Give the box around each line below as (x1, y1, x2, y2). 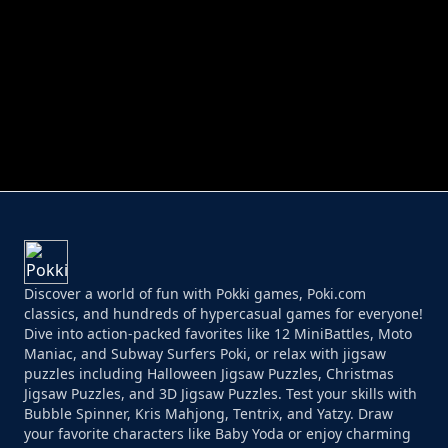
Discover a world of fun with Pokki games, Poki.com (24, 284, 366, 304)
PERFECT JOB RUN (69, 133, 155, 148)
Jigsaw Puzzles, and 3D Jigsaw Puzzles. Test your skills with (24, 384, 417, 404)
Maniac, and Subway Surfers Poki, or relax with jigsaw (24, 344, 386, 364)
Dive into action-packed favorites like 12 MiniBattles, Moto (24, 324, 412, 344)
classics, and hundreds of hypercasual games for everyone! (24, 304, 423, 324)
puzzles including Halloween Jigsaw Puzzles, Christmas (24, 364, 394, 384)
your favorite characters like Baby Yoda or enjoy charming (24, 424, 411, 444)
